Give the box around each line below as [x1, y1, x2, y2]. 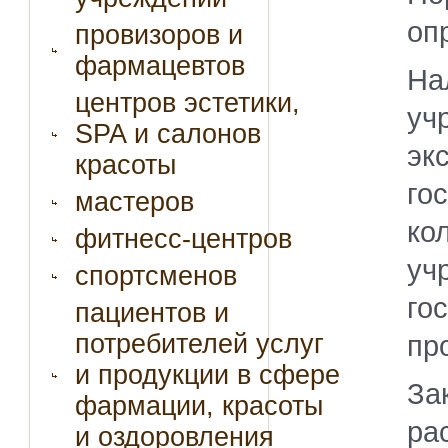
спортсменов [75, 261, 237, 291]
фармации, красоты [75, 391, 323, 421]
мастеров [75, 187, 194, 217]
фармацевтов [75, 51, 245, 81]
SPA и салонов [75, 119, 261, 149]
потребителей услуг [75, 329, 324, 359]
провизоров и [75, 20, 243, 50]
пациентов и [75, 298, 229, 328]
